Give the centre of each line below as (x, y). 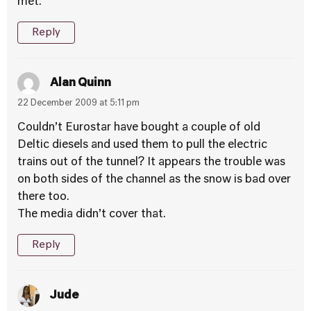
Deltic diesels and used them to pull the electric (142, 145)
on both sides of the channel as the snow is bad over (154, 180)
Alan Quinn (81, 83)
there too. (43, 197)
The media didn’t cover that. (92, 215)
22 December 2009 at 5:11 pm (78, 103)
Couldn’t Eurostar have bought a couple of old (139, 128)
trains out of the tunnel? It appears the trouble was (151, 162)
